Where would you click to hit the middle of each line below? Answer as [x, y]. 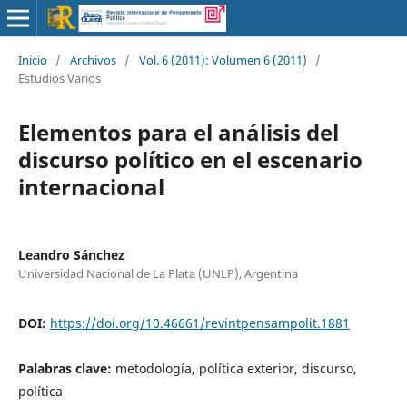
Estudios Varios [59, 78]
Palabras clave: [66, 368]
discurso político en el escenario [190, 159]
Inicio [32, 60]
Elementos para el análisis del [178, 132]
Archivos [93, 60]
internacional [91, 186]
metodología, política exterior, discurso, [236, 368]
